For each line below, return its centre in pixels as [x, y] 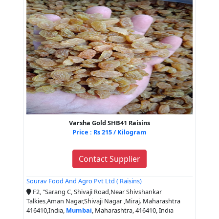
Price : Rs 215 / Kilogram [109, 132]
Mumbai [79, 210]
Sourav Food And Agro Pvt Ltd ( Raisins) [84, 181]
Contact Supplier [109, 159]
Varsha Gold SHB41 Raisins [109, 123]
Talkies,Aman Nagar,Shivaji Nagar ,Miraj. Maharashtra [103, 201]
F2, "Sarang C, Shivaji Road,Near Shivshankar [97, 192]
